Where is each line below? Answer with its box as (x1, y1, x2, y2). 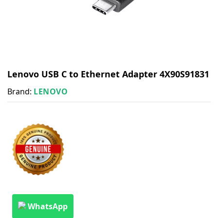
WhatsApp (28, 200, 68, 212)
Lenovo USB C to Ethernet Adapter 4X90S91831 (7, 68, 209, 80)
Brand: (7, 86, 34, 97)
